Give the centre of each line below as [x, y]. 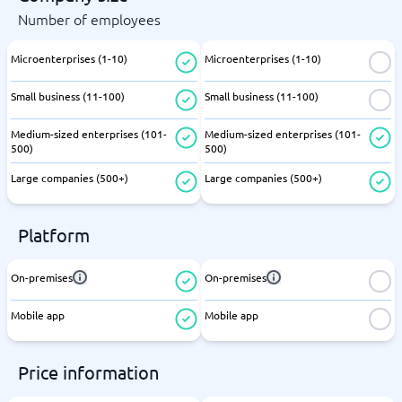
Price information [88, 372]
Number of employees [89, 19]
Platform [54, 235]
